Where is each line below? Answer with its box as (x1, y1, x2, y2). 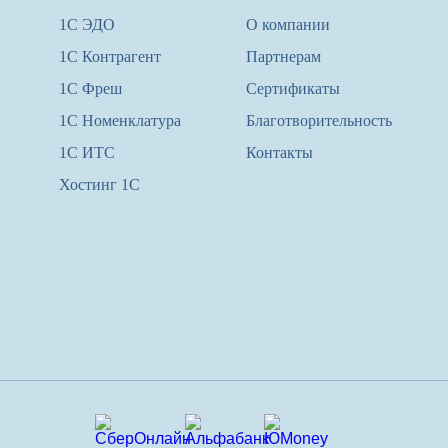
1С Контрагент (58, 47, 161, 65)
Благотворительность (246, 111, 392, 129)
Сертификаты (246, 79, 340, 97)
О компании (246, 15, 330, 33)
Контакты (246, 143, 313, 161)
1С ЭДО (58, 15, 115, 33)
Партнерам (246, 47, 321, 65)
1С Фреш (58, 79, 122, 97)
